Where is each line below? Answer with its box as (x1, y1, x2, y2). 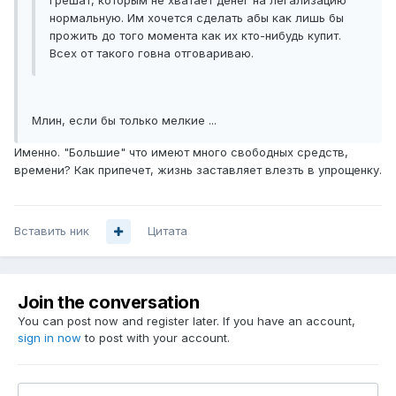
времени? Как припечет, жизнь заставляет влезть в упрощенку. (14, 163, 382, 178)
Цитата (148, 224, 187, 239)
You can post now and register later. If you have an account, (18, 314, 355, 329)
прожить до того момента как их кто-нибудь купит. (49, 28, 341, 43)
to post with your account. (81, 331, 230, 346)
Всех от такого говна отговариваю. (49, 46, 254, 61)
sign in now (18, 331, 81, 346)
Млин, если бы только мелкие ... (32, 113, 217, 128)
